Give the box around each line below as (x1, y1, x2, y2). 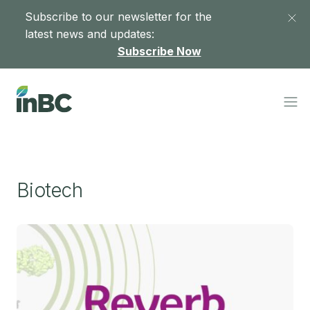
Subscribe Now (117, 44, 201, 58)
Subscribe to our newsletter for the (25, 10, 212, 24)
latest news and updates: (25, 27, 154, 41)
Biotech (17, 179, 82, 202)
